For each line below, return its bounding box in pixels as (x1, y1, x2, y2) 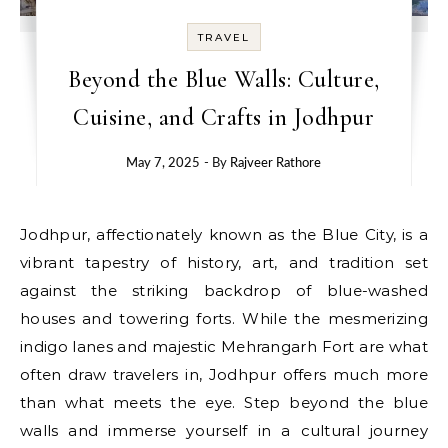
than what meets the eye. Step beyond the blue (20, 393, 428, 412)
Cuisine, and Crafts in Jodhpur (73, 103, 375, 132)
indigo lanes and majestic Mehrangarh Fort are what (20, 337, 428, 356)
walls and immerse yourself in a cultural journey (20, 421, 428, 440)
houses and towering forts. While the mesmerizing (20, 309, 428, 328)
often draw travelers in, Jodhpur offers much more (20, 365, 428, 384)
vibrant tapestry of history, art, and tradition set (20, 253, 428, 272)
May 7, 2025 (126, 157, 201, 170)
